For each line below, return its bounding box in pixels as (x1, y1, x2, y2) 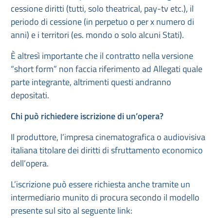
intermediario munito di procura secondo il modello (11, 191, 200, 204)
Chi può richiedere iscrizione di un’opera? (11, 109, 163, 123)
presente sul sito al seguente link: (11, 204, 132, 217)
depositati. (11, 89, 49, 102)
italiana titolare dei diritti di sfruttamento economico (11, 144, 203, 157)
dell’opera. (11, 157, 49, 170)
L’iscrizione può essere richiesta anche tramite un (11, 178, 190, 191)
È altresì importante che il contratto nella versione (11, 49, 193, 62)
